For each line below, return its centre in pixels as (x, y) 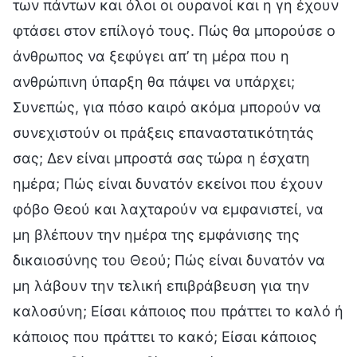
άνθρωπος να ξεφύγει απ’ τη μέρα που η (151, 56)
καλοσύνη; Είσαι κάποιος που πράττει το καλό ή (178, 311)
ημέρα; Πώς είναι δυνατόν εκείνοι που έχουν (168, 183)
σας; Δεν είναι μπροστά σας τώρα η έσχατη (161, 158)
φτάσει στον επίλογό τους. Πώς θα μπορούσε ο (174, 30)
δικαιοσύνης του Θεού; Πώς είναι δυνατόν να (169, 260)
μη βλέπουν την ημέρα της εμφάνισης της (156, 234)
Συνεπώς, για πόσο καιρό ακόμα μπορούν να (167, 107)
